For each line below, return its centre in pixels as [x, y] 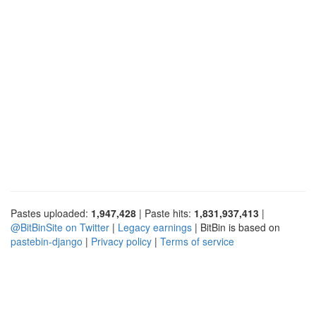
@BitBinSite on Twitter [60, 227]
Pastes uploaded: [51, 213]
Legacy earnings [155, 227]
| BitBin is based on [236, 227]
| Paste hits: [165, 213]
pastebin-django [47, 241]
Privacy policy [121, 241]
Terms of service [197, 241]
